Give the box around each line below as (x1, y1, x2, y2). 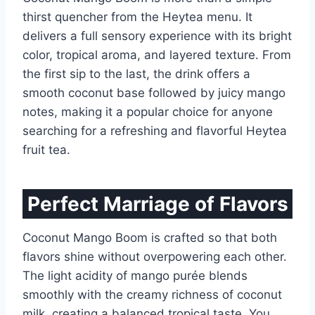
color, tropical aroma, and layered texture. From (22, 48, 291, 63)
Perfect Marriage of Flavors (27, 192, 288, 217)
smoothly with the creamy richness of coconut (22, 288, 282, 302)
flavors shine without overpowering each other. (22, 250, 287, 264)
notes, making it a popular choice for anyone (22, 105, 273, 120)
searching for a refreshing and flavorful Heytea (22, 124, 287, 139)
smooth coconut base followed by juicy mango (22, 86, 285, 101)
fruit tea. (22, 143, 70, 157)
